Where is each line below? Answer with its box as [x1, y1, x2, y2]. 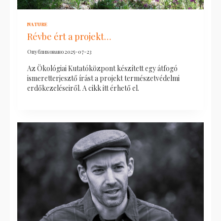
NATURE [27, 20, 48, 27]
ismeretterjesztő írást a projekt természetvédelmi [27, 74, 180, 83]
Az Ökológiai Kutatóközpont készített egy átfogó [27, 64, 178, 74]
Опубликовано [27, 48, 64, 56]
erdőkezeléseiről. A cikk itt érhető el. [27, 83, 139, 93]
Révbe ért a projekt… [27, 30, 111, 42]
